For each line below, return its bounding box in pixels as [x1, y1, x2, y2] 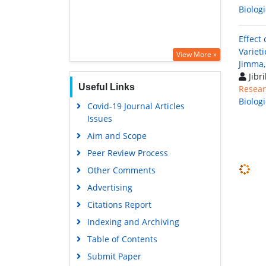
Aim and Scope [87, 129, 147, 141]
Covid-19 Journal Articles [87, 100, 185, 112]
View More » [176, 49, 217, 59]
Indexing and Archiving [87, 216, 179, 227]
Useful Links [78, 81, 135, 92]
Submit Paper [87, 250, 141, 262]
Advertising [87, 181, 132, 193]
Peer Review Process [87, 147, 168, 159]
